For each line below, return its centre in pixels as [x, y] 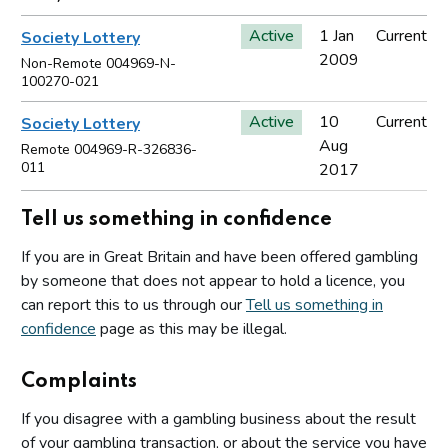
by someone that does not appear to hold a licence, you [213, 280]
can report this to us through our [133, 304]
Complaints [79, 381]
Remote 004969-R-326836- [109, 149]
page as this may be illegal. [191, 328]
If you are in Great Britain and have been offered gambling [219, 256]
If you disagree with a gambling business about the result [218, 418]
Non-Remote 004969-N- [98, 63]
